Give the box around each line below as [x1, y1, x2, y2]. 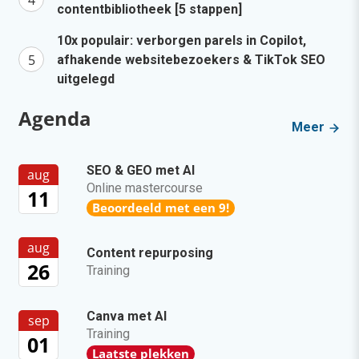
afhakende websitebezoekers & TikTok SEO [57, 52, 325, 68]
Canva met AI [87, 309, 167, 325]
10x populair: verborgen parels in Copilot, [57, 33, 306, 49]
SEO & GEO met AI [87, 163, 195, 179]
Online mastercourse [87, 180, 203, 196]
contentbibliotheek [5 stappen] [57, 2, 242, 18]
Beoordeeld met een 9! [92, 200, 229, 216]
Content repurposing [87, 245, 213, 261]
